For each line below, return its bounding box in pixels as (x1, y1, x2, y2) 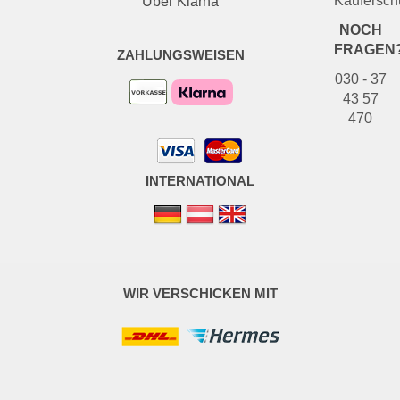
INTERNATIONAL (146, 172, 254, 188)
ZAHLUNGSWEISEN (116, 46, 245, 62)
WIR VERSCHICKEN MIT (122, 285, 278, 301)
